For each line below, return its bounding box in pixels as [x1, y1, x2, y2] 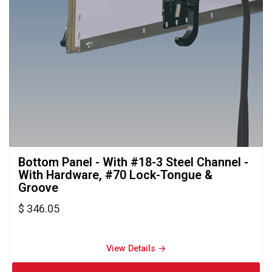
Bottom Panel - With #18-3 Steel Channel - [18, 155, 248, 169]
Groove [18, 180, 58, 195]
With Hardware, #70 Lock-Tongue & [18, 168, 212, 182]
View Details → [106, 243, 166, 254]
